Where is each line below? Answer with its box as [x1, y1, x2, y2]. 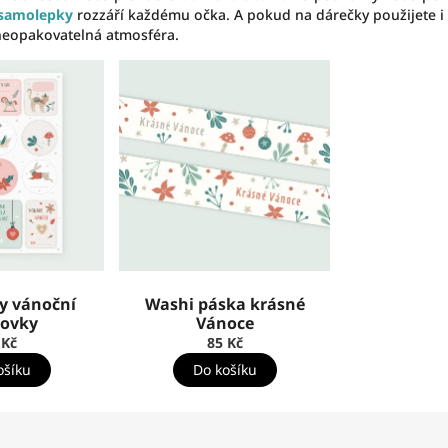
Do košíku [192, 359, 257, 379]
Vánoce [195, 311, 254, 334]
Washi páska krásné [144, 292, 305, 315]
